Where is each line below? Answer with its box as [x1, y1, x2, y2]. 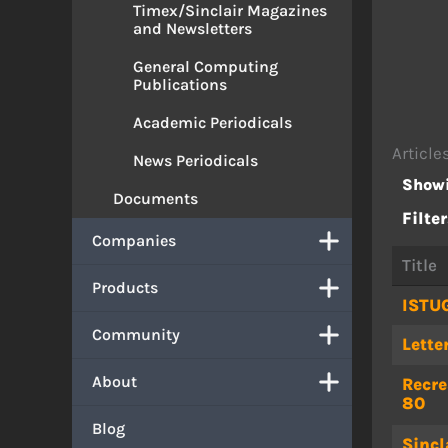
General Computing [133, 57, 278, 76]
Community [92, 325, 180, 344]
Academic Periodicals [133, 113, 292, 132]
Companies [92, 231, 176, 250]
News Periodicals [133, 151, 258, 170]
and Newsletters [133, 19, 252, 38]
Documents [113, 189, 198, 208]
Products [92, 278, 158, 297]
